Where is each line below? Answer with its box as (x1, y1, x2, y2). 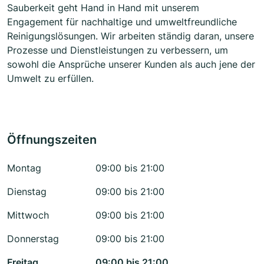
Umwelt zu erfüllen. (7, 72, 94, 85)
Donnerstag (7, 233, 59, 245)
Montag (7, 162, 41, 174)
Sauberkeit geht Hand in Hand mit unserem (7, 2, 199, 14)
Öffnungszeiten (7, 133, 97, 147)
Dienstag (7, 186, 47, 198)
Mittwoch (7, 209, 49, 222)
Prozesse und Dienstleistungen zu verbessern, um (7, 44, 228, 57)
